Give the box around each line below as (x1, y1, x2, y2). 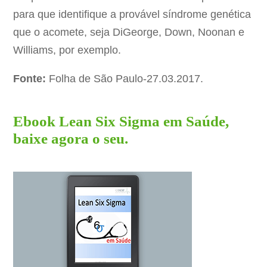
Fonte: (13, 73, 46, 85)
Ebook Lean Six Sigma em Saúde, (13, 113, 229, 129)
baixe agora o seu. (13, 130, 129, 147)
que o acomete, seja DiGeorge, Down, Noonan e (13, 26, 245, 39)
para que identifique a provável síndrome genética (13, 8, 252, 21)
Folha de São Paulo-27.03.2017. (46, 73, 204, 85)
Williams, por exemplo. (13, 44, 122, 57)
